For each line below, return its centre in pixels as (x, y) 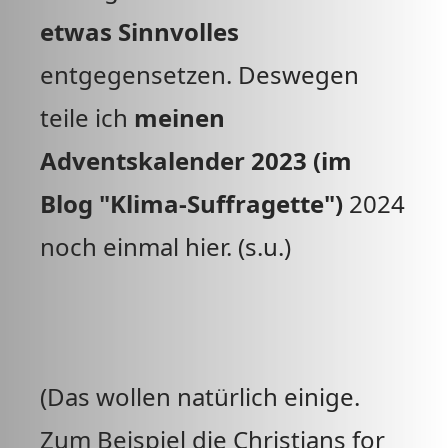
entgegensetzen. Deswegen (199, 74)
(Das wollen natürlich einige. (200, 396)
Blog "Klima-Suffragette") (191, 203)
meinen (179, 117)
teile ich (87, 117)
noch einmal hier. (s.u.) (165, 246)
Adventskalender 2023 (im (196, 160)
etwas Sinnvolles (139, 31)
